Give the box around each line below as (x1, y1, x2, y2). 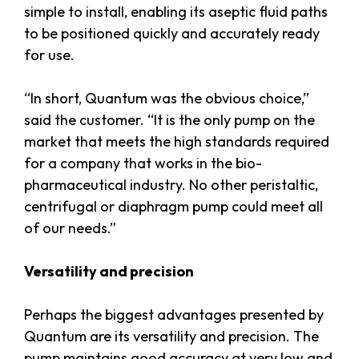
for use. (24, 46, 75, 65)
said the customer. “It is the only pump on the (24, 111, 315, 130)
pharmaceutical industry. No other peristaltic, (24, 175, 318, 195)
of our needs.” (24, 219, 116, 238)
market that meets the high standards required (24, 132, 329, 151)
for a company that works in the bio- (24, 154, 262, 173)
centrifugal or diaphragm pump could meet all (24, 197, 323, 216)
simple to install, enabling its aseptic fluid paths (24, 2, 328, 22)
